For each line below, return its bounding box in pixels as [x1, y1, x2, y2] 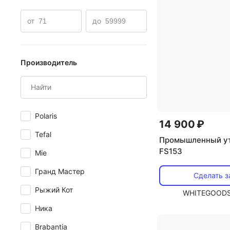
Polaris [35, 111, 57, 120]
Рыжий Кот [35, 185, 73, 194]
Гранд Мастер [35, 167, 85, 176]
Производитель [21, 58, 77, 67]
